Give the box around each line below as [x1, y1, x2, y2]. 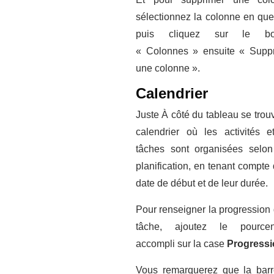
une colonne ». [136, 63, 200, 74]
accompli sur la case [136, 239, 227, 250]
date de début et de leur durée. [136, 178, 268, 189]
